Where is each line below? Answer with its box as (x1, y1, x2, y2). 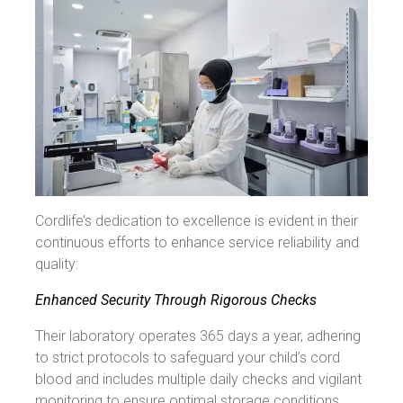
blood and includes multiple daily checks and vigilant (35, 370, 362, 388)
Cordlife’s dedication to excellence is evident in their (35, 211, 358, 229)
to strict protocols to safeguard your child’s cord (35, 348, 340, 366)
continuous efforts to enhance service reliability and (35, 233, 359, 251)
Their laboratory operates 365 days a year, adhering (35, 327, 361, 345)
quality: (35, 255, 78, 273)
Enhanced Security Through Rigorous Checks (35, 291, 317, 309)
